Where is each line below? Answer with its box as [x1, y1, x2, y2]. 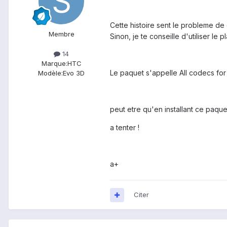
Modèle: [38, 69, 63, 78]
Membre [48, 30, 74, 39]
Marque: [41, 59, 67, 68]
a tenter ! [110, 123, 139, 132]
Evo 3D [63, 69, 85, 78]
